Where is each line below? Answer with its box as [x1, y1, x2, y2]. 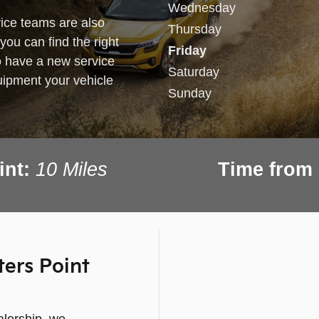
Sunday [168, 85, 211, 100]
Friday [168, 43, 206, 58]
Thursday [168, 21, 221, 36]
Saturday [168, 64, 219, 79]
